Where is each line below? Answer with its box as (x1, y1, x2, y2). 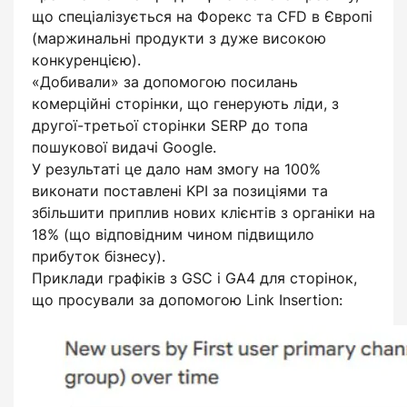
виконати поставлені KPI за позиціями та (32, 182, 328, 200)
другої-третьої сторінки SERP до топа (32, 116, 308, 134)
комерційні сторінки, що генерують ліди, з (32, 94, 339, 113)
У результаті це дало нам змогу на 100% (32, 160, 321, 178)
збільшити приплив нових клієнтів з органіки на (32, 203, 375, 222)
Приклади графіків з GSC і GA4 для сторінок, (32, 269, 357, 287)
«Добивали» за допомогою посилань (32, 73, 298, 91)
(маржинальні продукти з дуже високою (32, 29, 326, 47)
